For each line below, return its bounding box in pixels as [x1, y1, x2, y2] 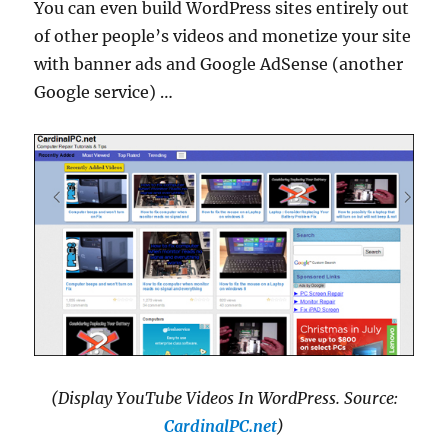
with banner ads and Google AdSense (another [34, 54, 404, 75]
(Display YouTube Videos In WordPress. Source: [50, 387, 398, 408]
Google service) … [34, 82, 174, 103]
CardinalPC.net [164, 415, 277, 436]
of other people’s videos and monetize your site [34, 26, 412, 47]
